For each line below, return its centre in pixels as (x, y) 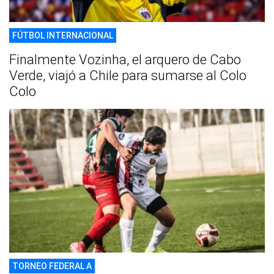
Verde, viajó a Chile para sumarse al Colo (128, 75)
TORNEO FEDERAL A (52, 266)
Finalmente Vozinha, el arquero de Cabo (125, 59)
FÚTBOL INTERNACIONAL (63, 35)
